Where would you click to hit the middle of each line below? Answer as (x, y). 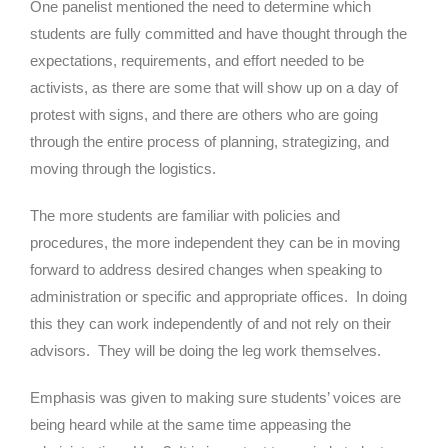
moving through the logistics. (127, 168)
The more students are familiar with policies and (185, 215)
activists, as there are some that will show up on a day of (214, 87)
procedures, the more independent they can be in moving (215, 242)
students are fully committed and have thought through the (218, 33)
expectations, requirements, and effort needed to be (197, 60)
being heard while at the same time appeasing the (190, 424)
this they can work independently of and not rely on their (210, 323)
